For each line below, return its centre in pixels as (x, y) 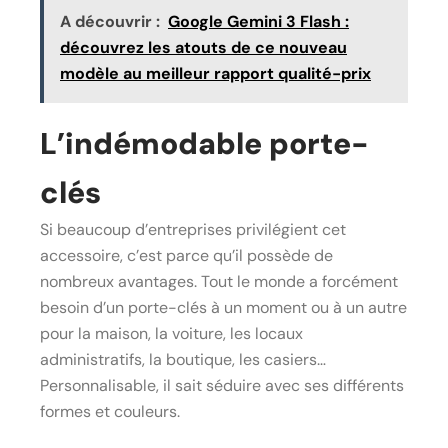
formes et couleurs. (110, 411)
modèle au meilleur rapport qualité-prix (215, 73)
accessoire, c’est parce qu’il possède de (186, 255)
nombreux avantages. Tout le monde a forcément (219, 281)
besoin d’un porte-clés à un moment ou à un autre (223, 307)
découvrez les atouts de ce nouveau (203, 47)
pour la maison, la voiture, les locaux (171, 333)
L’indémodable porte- (204, 143)
